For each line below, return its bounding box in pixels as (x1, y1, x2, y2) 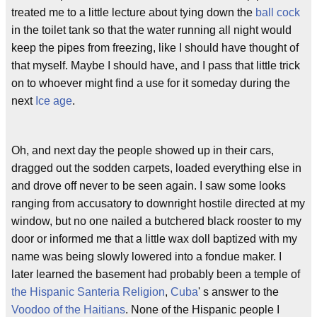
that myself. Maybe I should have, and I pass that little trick (11, 59, 300, 71)
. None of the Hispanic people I (125, 304, 279, 316)
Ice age (35, 95, 72, 107)
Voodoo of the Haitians (11, 304, 125, 316)
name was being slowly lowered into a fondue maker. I (11, 250, 282, 263)
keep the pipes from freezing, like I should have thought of (11, 42, 299, 54)
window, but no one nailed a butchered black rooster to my (11, 215, 301, 227)
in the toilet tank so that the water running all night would (11, 24, 292, 36)
